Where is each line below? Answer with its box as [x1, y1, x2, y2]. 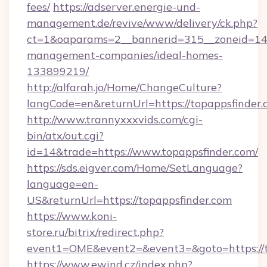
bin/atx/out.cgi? [27, 129, 104, 142]
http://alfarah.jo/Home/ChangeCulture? [27, 80, 222, 94]
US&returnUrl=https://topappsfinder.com [27, 193, 232, 207]
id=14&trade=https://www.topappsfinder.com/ [27, 145, 258, 159]
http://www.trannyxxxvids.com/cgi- [27, 113, 203, 126]
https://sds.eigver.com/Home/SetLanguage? [27, 161, 243, 175]
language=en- [27, 177, 98, 191]
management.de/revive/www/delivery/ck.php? [27, 16, 257, 30]
